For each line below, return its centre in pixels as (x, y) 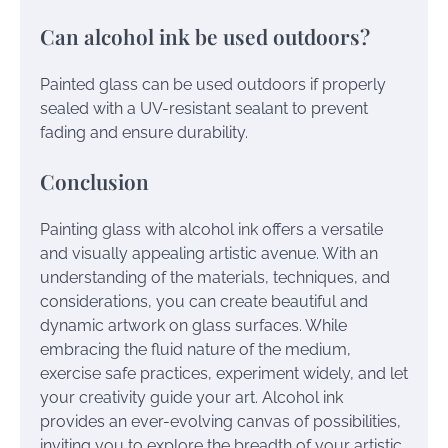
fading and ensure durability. (144, 133)
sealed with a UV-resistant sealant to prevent (204, 109)
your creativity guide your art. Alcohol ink (191, 397)
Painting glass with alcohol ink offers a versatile (211, 229)
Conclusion (94, 181)
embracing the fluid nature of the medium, (195, 349)
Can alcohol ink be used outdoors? (205, 36)
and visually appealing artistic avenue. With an (209, 253)
